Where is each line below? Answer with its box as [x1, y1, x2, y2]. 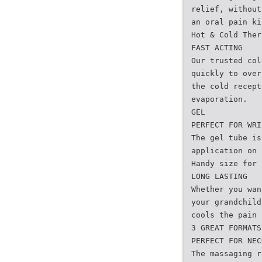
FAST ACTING [191, 43, 243, 52]
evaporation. [191, 95, 247, 104]
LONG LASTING [191, 172, 247, 181]
